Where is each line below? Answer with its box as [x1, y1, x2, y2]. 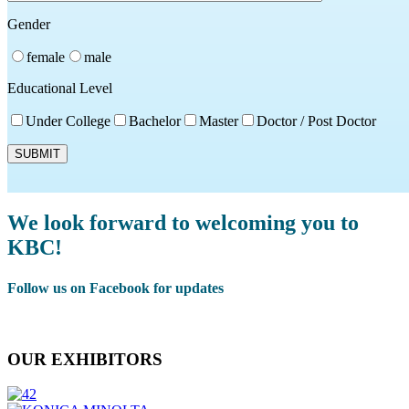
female [26, 49, 65, 66]
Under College [26, 113, 110, 130]
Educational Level [7, 80, 112, 97]
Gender [7, 16, 50, 33]
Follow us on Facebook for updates [7, 279, 224, 296]
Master [199, 113, 238, 130]
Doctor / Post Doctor [257, 113, 376, 130]
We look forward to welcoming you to [7, 211, 359, 236]
